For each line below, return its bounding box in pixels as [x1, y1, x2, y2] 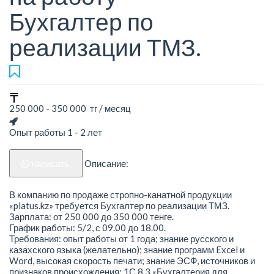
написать [31, 158, 70, 169]
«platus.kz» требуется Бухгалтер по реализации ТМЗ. [9, 199, 229, 211]
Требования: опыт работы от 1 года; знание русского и [9, 232, 234, 244]
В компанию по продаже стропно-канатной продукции [9, 188, 232, 200]
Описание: [84, 158, 128, 169]
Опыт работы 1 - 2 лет [9, 127, 102, 138]
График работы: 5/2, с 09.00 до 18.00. [9, 221, 166, 233]
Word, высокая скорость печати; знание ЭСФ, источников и [9, 254, 255, 266]
